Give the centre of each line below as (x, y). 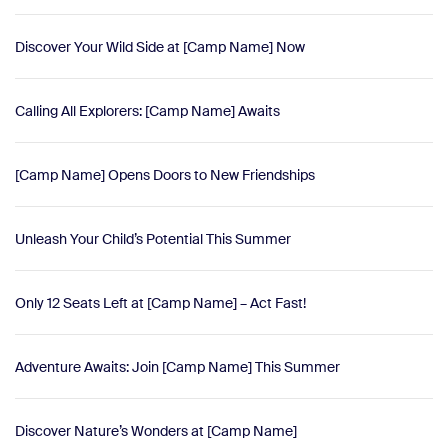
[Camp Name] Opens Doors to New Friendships (165, 174)
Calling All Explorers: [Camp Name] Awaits (147, 110)
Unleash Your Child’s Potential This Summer (153, 238)
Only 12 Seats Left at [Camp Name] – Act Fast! (160, 302)
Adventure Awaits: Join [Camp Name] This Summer (177, 366)
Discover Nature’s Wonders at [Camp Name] (156, 430)
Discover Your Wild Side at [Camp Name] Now (160, 46)
